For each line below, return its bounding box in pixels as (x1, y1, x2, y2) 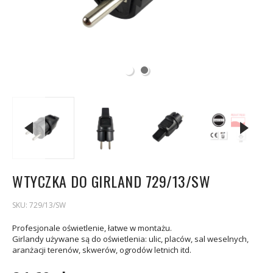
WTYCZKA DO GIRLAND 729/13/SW (12, 170, 210, 192)
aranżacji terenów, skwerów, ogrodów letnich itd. (12, 244, 191, 255)
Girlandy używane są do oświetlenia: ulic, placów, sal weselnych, (12, 233, 249, 244)
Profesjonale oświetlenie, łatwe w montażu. (12, 222, 172, 233)
